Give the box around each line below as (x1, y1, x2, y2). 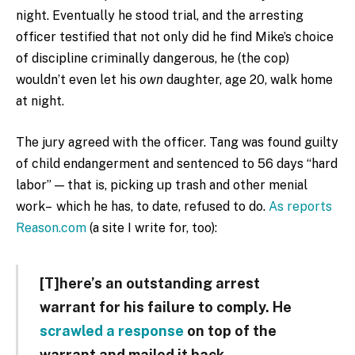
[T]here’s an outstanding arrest (39, 274, 260, 292)
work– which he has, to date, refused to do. (16, 198, 269, 214)
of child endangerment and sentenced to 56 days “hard (16, 155, 338, 171)
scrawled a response (39, 322, 184, 339)
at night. (16, 94, 64, 109)
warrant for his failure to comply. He (39, 298, 292, 315)
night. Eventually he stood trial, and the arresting (16, 8, 303, 24)
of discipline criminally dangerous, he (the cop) (16, 51, 289, 67)
